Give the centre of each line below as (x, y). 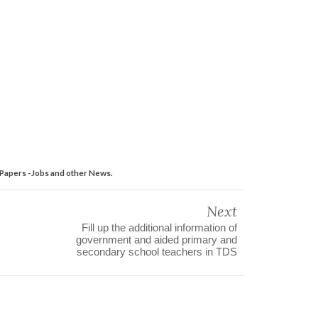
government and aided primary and (157, 239)
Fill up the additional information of (159, 227)
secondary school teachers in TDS (157, 251)
